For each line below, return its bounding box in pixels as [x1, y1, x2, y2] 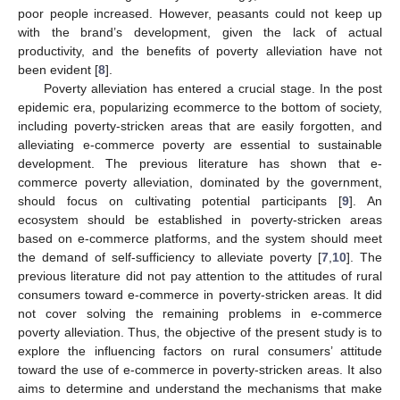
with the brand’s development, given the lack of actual [18, 24, 382, 39]
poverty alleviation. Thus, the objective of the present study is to [18, 324, 382, 339]
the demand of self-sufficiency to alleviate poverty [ [18, 249, 322, 264]
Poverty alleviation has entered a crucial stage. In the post [43, 80, 382, 96]
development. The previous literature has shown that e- [18, 155, 382, 171]
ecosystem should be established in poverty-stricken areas [18, 212, 382, 227]
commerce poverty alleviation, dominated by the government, [18, 174, 382, 189]
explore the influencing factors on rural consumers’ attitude [18, 343, 382, 358]
